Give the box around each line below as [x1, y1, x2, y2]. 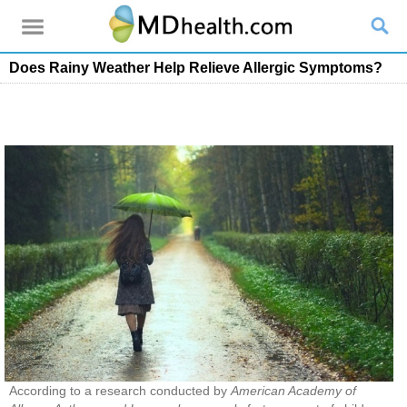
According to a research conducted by [9, 383, 231, 398]
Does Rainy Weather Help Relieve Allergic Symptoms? [9, 59, 382, 75]
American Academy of [231, 383, 356, 398]
